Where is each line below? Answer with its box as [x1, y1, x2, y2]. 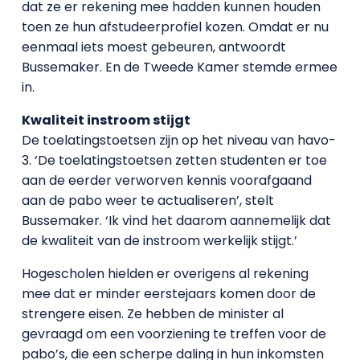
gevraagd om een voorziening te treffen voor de [21, 325, 326, 343]
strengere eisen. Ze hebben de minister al [21, 305, 284, 323]
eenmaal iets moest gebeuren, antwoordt [21, 38, 286, 56]
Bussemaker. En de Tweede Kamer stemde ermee [21, 58, 337, 76]
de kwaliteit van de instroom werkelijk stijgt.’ [21, 231, 297, 250]
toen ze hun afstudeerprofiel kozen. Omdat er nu [21, 18, 329, 36]
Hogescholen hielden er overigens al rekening [21, 264, 309, 283]
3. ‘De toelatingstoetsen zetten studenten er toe [21, 151, 327, 170]
